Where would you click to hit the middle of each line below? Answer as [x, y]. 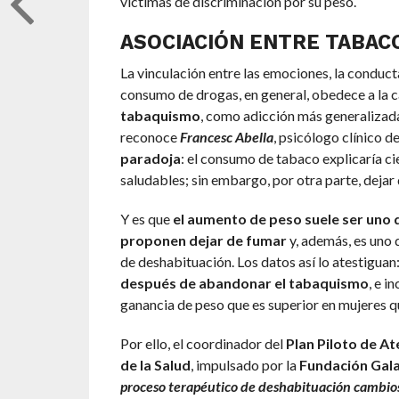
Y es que [146, 219]
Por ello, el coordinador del [203, 344]
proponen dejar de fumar [203, 240]
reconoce [150, 137]
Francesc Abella [226, 137]
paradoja [150, 159]
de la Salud [155, 365]
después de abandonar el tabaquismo [244, 283]
